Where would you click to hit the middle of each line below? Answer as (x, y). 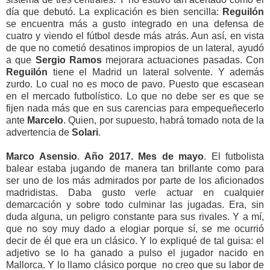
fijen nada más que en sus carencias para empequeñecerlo (135, 108)
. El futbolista (234, 156)
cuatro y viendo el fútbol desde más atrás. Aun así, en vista (135, 36)
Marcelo (46, 120)
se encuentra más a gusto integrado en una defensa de (135, 24)
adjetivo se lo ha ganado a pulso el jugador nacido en (135, 253)
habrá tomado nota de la (212, 120)
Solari (85, 132)
